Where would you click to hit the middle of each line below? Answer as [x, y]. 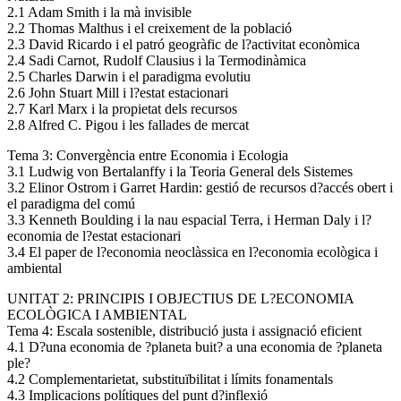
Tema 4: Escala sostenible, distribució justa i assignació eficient [184, 330]
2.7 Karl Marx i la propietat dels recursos [122, 108]
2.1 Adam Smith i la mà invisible [99, 12]
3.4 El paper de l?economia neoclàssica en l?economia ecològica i [192, 252]
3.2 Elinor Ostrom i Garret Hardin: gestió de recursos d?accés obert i [200, 187]
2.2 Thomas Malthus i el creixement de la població [149, 28]
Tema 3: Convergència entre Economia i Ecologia [148, 155]
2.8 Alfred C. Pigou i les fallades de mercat [128, 124]
